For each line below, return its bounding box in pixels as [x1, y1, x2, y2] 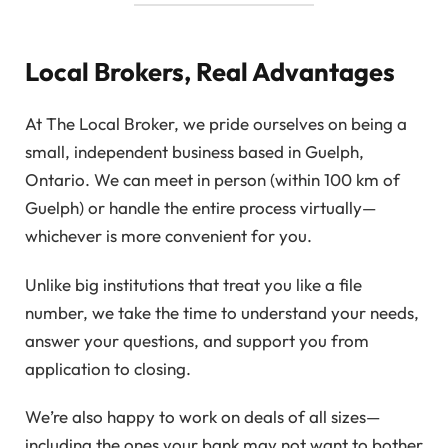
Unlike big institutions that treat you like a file [25, 273, 362, 295]
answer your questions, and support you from [25, 329, 369, 351]
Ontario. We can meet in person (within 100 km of [25, 169, 400, 191]
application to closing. [25, 357, 191, 379]
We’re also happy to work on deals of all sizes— [25, 406, 380, 428]
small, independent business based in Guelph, [25, 141, 364, 163]
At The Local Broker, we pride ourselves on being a [25, 113, 407, 135]
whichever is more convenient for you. [25, 225, 312, 247]
